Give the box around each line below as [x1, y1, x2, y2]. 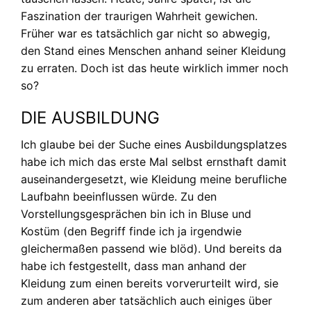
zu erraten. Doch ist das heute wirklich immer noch [21, 60, 288, 75]
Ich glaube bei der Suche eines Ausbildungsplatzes [21, 137, 287, 151]
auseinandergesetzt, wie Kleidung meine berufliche [21, 171, 287, 186]
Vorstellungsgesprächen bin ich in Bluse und [21, 206, 251, 221]
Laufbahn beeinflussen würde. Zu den [21, 189, 217, 203]
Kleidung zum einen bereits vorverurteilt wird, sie [21, 276, 278, 290]
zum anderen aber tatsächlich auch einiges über [21, 293, 272, 308]
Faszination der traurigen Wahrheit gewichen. [21, 8, 258, 23]
